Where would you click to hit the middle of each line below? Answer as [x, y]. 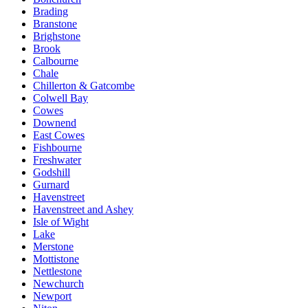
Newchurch [58, 283]
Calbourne [56, 60]
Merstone [53, 246]
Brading [51, 11]
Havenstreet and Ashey [83, 209]
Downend [55, 122]
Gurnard [51, 184]
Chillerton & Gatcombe [84, 85]
